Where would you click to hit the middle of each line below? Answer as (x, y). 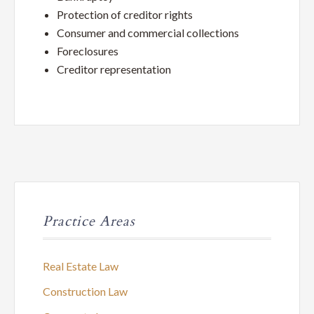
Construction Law (85, 291)
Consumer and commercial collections (148, 33)
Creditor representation (114, 69)
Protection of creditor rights (125, 14)
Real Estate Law (81, 266)
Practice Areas (89, 221)
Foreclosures (88, 51)
